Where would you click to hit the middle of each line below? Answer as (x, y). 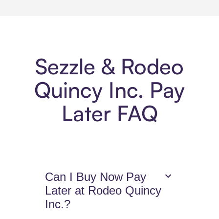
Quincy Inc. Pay (109, 90)
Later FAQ (109, 113)
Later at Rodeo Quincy (103, 191)
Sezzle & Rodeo (109, 66)
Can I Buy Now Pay (96, 177)
